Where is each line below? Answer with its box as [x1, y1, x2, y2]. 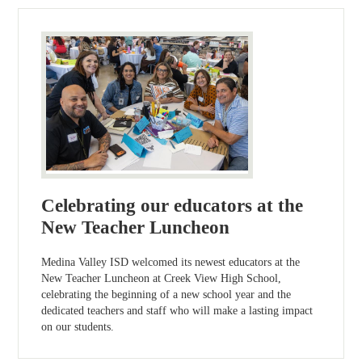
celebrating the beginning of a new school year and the [41, 288, 292, 301]
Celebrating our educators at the [41, 196, 304, 217]
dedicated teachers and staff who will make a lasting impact [41, 305, 314, 318]
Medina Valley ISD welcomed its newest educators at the [41, 256, 301, 269]
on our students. [41, 321, 115, 334]
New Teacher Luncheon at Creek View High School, [41, 272, 282, 285]
